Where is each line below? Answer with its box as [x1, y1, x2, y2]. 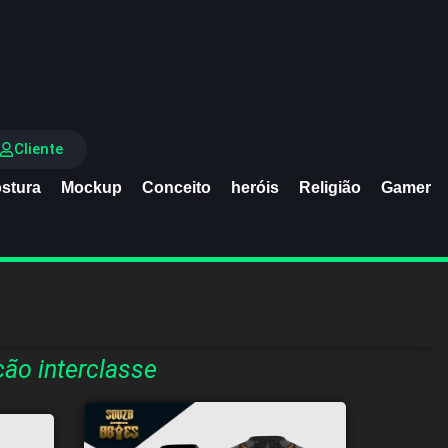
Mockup [61, 178, 122, 196]
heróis [231, 178, 279, 196]
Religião [299, 178, 361, 196]
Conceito [142, 178, 211, 196]
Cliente [13, 140, 63, 159]
